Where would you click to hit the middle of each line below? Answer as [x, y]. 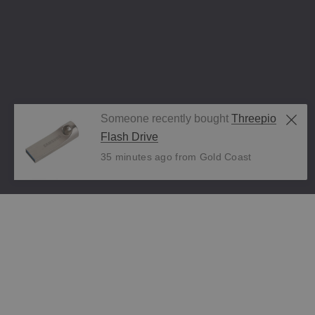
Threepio [254, 118]
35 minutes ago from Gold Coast [176, 156]
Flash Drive [130, 136]
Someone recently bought [166, 118]
